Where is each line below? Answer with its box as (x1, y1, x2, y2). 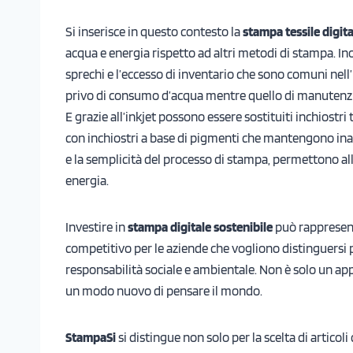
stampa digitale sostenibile (128, 218, 275, 235)
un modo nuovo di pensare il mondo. (65, 282, 262, 299)
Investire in (65, 218, 128, 235)
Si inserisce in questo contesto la (65, 23, 243, 39)
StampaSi (65, 329, 116, 345)
